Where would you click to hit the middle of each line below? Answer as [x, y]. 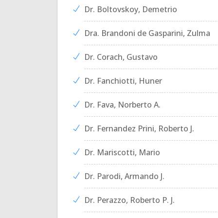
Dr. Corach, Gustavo [121, 57]
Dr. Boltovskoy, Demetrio [131, 9]
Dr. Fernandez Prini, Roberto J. [139, 128]
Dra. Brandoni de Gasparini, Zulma [147, 33]
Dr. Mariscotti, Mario [122, 152]
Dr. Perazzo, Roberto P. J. [129, 200]
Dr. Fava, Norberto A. [122, 105]
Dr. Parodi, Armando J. [124, 176]
